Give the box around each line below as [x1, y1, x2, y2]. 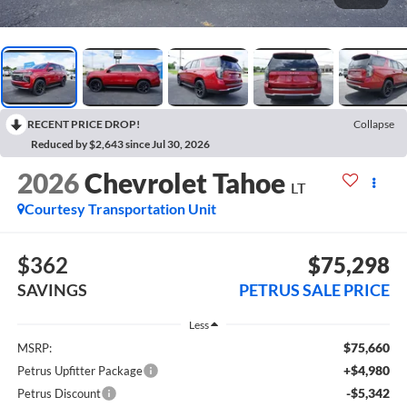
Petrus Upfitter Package [16, 362, 143, 378]
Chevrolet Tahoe [84, 165, 285, 199]
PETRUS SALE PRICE [239, 280, 391, 301]
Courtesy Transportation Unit [24, 199, 216, 217]
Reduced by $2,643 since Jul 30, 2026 [31, 136, 210, 151]
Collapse [353, 116, 394, 131]
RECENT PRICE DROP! [27, 116, 140, 131]
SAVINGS [16, 280, 87, 301]
